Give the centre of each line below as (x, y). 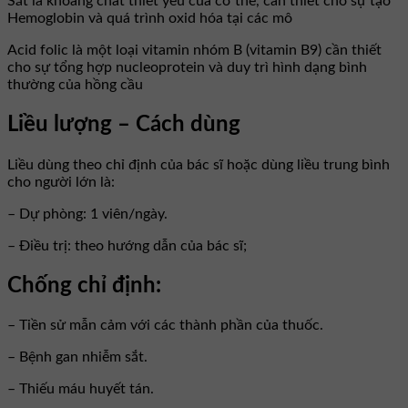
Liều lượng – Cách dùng (124, 124)
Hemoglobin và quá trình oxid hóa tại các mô (150, 18)
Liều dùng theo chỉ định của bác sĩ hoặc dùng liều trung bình (199, 164)
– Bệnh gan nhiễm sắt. (77, 357)
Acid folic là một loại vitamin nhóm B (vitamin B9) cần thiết (194, 50)
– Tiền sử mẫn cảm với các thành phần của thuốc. (165, 326)
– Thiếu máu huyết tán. (81, 389)
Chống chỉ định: (84, 286)
